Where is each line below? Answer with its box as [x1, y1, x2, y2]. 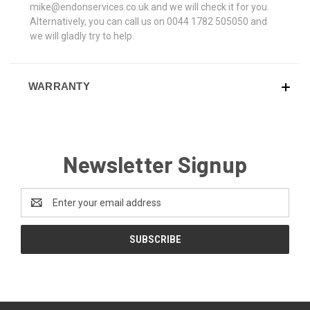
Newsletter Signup [62, 150, 248, 177]
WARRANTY [28, 80, 90, 92]
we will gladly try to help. [30, 30, 134, 42]
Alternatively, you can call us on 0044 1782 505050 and [30, 15, 267, 27]
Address [21, 203, 57, 215]
